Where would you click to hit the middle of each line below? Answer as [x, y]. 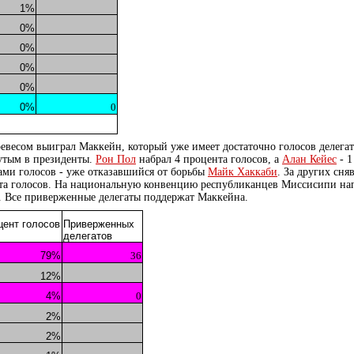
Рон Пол [116, 159]
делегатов [88, 236]
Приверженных [99, 224]
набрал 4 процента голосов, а [209, 159]
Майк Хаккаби [243, 172]
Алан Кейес [309, 159]
